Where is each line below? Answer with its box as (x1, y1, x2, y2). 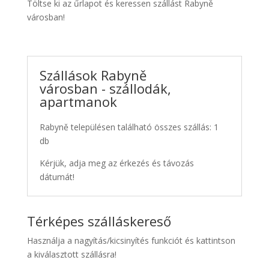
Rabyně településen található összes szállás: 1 (39, 121, 219, 133)
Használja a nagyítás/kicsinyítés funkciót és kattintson (26, 234, 235, 246)
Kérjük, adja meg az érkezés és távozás (39, 157, 194, 169)
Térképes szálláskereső (26, 211, 171, 230)
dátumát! (39, 171, 74, 183)
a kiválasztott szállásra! (26, 248, 116, 260)
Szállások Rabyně (39, 65, 147, 84)
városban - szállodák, (39, 79, 171, 97)
